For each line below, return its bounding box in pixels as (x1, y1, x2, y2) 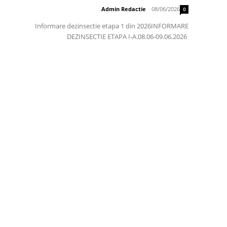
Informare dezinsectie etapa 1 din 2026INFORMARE (34, 21, 188, 31)
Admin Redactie (101, 5, 146, 13)
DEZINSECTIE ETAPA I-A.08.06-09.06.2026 (66, 32, 188, 42)
